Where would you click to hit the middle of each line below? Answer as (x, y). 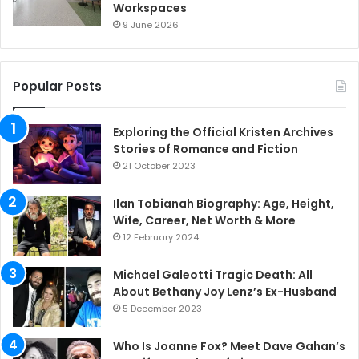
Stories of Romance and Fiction (206, 149)
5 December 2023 (162, 308)
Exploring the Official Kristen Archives (223, 132)
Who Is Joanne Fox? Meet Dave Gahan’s (229, 346)
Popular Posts (57, 86)
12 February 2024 (161, 237)
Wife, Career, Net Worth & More (204, 220)
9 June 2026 (151, 24)
